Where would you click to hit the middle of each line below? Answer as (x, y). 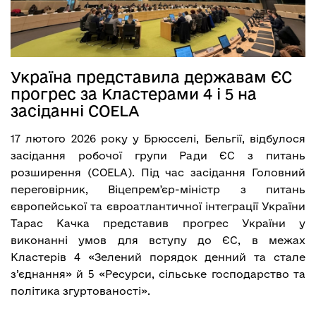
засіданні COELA (75, 110)
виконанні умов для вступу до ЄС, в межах (158, 240)
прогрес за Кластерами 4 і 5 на (134, 93)
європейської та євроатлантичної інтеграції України (158, 206)
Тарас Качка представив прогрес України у (158, 223)
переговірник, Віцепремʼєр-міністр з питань (158, 189)
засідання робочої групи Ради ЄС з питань (158, 155)
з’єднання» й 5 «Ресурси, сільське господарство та (158, 274)
